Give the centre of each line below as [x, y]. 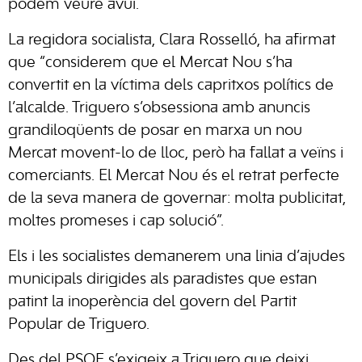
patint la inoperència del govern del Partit [152, 302]
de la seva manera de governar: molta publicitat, [177, 198]
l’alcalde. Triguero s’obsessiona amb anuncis [159, 108]
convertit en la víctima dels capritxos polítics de [171, 85]
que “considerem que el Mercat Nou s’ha [150, 63]
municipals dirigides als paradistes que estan [162, 279]
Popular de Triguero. [79, 324]
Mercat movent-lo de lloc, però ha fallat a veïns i [176, 153]
